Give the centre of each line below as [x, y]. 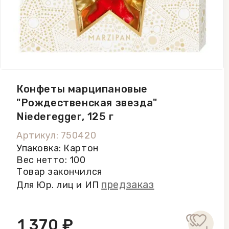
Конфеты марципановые [82, 89]
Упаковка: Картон [58, 148]
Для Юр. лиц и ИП [59, 185]
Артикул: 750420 [56, 135]
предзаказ [128, 185]
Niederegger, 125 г [65, 117]
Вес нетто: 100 [51, 160]
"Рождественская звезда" [87, 103]
